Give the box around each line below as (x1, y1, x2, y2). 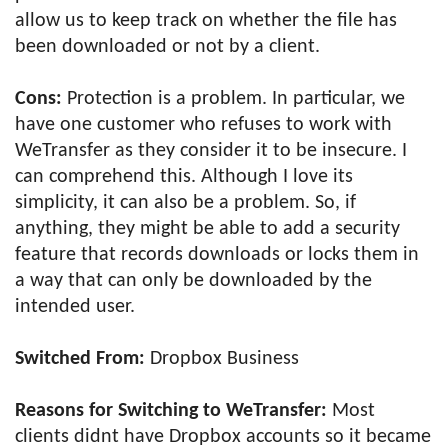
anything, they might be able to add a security (15, 219, 400, 239)
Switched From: (15, 349, 150, 369)
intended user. (15, 297, 135, 317)
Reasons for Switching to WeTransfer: (15, 401, 332, 421)
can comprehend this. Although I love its (15, 167, 353, 187)
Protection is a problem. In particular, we (62, 89, 405, 109)
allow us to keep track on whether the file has (15, 11, 397, 31)
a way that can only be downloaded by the (15, 271, 372, 291)
